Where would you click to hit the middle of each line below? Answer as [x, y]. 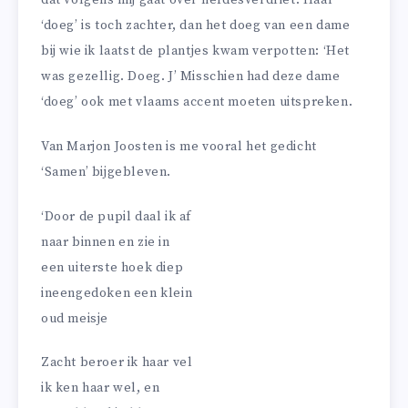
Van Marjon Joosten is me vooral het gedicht [179, 146]
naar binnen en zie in [106, 242]
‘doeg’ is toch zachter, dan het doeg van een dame [196, 25]
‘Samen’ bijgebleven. [106, 172]
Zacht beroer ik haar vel [117, 363]
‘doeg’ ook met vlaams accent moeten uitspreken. [197, 102]
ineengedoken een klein [117, 293]
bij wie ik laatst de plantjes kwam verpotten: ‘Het [196, 51]
